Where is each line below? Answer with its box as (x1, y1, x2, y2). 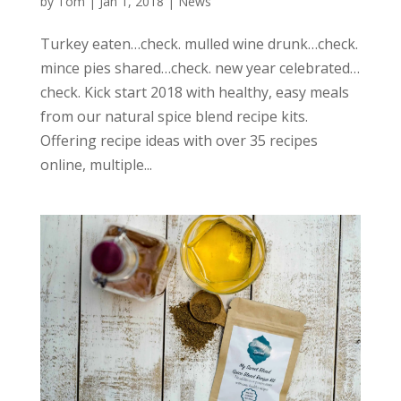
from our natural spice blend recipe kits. (39, 106, 308, 126)
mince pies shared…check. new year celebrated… (39, 57, 360, 78)
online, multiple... (39, 154, 152, 175)
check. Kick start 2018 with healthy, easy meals (39, 81, 349, 102)
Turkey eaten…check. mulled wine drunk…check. (39, 33, 358, 54)
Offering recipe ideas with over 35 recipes (39, 130, 318, 150)
